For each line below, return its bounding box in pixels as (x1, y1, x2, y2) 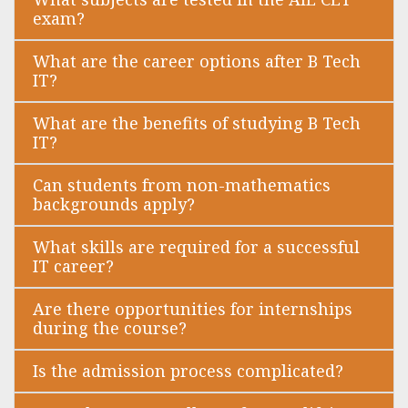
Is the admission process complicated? (33, 360, 343, 382)
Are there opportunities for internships (33, 298, 352, 321)
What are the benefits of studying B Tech (33, 112, 361, 135)
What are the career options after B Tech (33, 50, 361, 73)
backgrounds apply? (33, 193, 195, 216)
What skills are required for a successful (33, 236, 360, 259)
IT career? (33, 255, 114, 278)
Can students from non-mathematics (33, 174, 331, 197)
